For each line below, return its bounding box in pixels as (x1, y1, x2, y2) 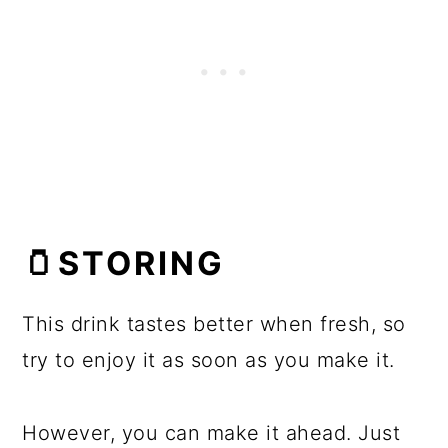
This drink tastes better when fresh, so (22, 311, 406, 336)
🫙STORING (22, 243, 226, 283)
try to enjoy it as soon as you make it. (22, 347, 395, 372)
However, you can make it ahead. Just (22, 420, 401, 445)
